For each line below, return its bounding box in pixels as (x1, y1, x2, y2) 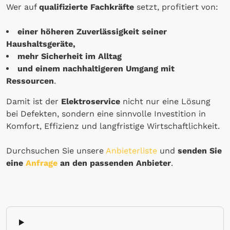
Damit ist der (6, 97, 61, 107)
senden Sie (178, 146, 222, 156)
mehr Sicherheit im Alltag (17, 51, 122, 62)
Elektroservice (61, 97, 120, 107)
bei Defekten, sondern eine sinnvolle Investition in (6, 109, 206, 119)
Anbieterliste (106, 146, 160, 156)
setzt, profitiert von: (134, 2, 218, 12)
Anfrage (26, 158, 60, 168)
